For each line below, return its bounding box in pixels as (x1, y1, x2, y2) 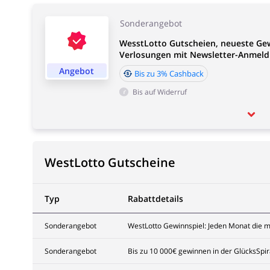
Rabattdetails (127, 193, 183, 204)
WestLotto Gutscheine (44, 154, 175, 171)
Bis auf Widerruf (132, 87, 187, 97)
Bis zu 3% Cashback (134, 68, 204, 79)
